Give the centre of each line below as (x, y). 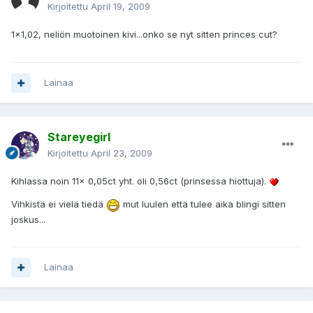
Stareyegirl (79, 137)
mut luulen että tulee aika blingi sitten (203, 204)
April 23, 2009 (122, 153)
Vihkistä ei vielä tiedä (59, 204)
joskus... (28, 219)
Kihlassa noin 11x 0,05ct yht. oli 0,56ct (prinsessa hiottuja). (140, 181)
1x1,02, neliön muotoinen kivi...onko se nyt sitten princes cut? (144, 35)
